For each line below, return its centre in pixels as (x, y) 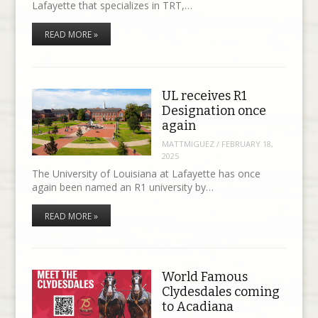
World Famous (204, 276)
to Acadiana (197, 306)
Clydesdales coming (220, 291)
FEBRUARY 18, (247, 144)
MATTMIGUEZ (188, 144)
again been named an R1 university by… (122, 187)
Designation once (214, 110)
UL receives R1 (204, 95)
